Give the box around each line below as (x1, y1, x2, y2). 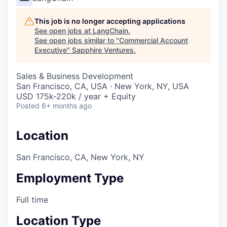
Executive (34, 46, 67, 54)
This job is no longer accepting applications (34, 17, 185, 25)
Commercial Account (119, 36, 188, 45)
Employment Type (16, 170, 124, 185)
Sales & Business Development (16, 71, 133, 81)
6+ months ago (42, 101, 92, 110)
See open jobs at (34, 26, 93, 35)
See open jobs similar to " (34, 36, 119, 45)
